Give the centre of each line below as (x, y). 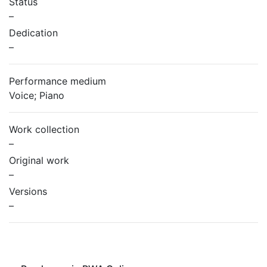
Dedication (33, 33)
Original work (39, 160)
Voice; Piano (37, 95)
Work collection (44, 129)
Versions (28, 191)
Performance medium (58, 81)
